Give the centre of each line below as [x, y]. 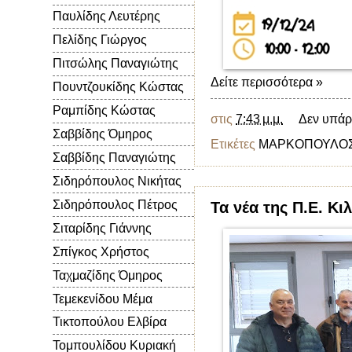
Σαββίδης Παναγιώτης [114, 157]
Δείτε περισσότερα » [267, 82]
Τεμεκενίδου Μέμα [103, 299]
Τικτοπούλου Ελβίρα [110, 322]
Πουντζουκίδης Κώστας [118, 87]
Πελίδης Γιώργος [100, 40]
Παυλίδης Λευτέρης [106, 16]
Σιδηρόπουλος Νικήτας [117, 181]
